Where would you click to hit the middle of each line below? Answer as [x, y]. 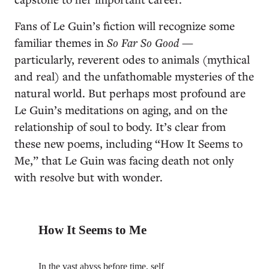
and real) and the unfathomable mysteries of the [134, 76]
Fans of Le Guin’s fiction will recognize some [125, 26]
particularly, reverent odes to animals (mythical [132, 59]
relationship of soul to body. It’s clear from [120, 126]
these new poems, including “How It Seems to [128, 143]
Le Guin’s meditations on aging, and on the [121, 110]
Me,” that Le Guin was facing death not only [124, 160]
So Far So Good [143, 42]
